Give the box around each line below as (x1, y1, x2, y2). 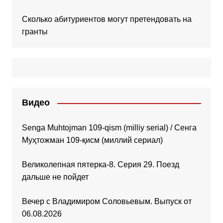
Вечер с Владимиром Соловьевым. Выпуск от (21, 197, 192, 206)
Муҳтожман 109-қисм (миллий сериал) (21, 136, 163, 145)
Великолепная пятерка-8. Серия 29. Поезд (21, 160, 179, 169)
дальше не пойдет (21, 173, 89, 182)
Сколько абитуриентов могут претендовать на (21, 15, 192, 24)
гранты (21, 27, 48, 36)
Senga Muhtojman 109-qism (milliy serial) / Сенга (21, 123, 197, 132)
